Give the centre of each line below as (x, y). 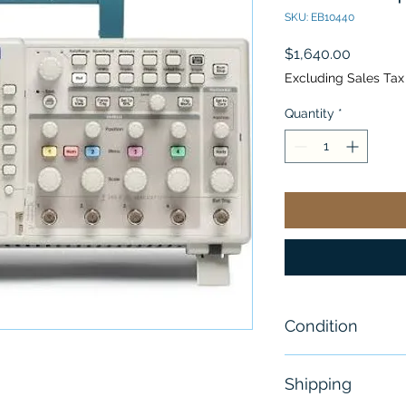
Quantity (309, 114)
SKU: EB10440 (319, 18)
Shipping (318, 384)
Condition (321, 326)
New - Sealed (338, 367)
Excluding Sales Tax (344, 78)
